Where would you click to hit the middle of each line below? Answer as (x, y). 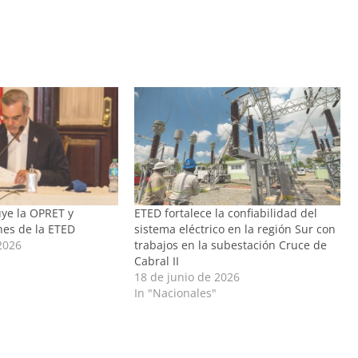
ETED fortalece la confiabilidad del (226, 213)
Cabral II (157, 261)
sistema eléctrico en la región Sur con (235, 229)
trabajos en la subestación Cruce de (231, 245)
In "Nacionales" (176, 292)
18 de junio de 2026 (187, 276)
